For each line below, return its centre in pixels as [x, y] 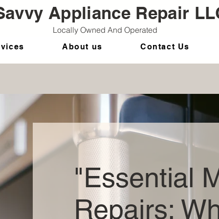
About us [82, 47]
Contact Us [165, 47]
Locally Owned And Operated [106, 30]
